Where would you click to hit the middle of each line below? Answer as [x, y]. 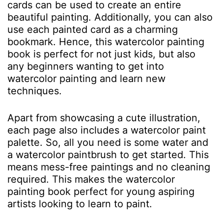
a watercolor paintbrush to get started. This [108, 155]
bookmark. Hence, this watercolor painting [106, 42]
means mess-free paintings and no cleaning [109, 167]
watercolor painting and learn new [86, 79]
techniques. [38, 91]
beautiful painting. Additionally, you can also [110, 17]
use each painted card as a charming [93, 29]
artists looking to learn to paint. [81, 204]
